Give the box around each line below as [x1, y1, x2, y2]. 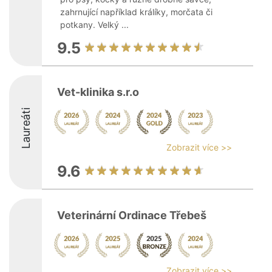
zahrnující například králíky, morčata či [60, 7, 212, 17]
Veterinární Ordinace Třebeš [57, 209, 206, 222]
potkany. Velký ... [60, 19, 129, 30]
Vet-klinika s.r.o [57, 86, 139, 98]
